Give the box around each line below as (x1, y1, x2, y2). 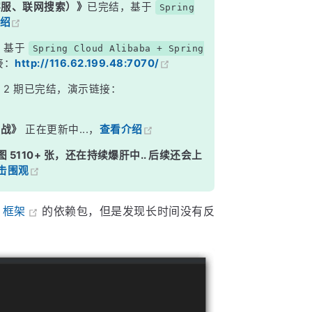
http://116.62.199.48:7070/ (15, 57, 159, 70)
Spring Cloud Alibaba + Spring (32, 43, 204, 54)
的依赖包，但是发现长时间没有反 (42, 203, 215, 218)
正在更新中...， (22, 123, 100, 136)
